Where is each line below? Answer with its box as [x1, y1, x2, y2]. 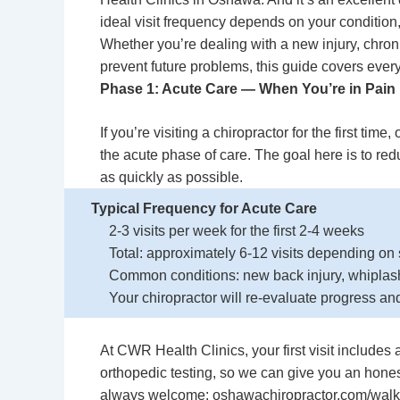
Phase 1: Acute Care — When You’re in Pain [100, 81, 396, 96]
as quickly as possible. [100, 170, 243, 185]
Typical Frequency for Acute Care [91, 201, 317, 216]
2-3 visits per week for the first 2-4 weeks [109, 223, 364, 238]
